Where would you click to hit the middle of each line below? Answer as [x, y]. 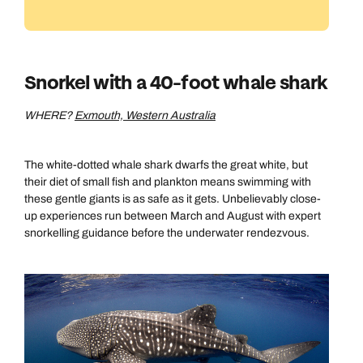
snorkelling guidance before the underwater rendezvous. [169, 233]
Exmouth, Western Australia [145, 115]
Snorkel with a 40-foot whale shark [176, 83]
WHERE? [49, 115]
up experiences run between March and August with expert [173, 216]
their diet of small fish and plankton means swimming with [168, 182]
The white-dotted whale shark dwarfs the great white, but [166, 165]
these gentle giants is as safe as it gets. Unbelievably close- [173, 199]
